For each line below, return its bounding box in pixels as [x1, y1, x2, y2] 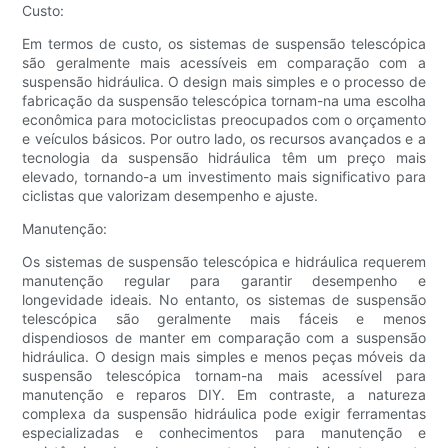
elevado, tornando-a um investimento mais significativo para [22, 168, 426, 186]
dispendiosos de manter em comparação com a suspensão [22, 329, 426, 347]
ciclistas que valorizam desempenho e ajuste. [22, 187, 319, 205]
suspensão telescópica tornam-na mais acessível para [22, 367, 426, 385]
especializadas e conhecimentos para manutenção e [22, 424, 426, 442]
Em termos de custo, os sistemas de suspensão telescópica [22, 35, 426, 53]
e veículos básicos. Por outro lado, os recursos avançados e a [22, 130, 426, 148]
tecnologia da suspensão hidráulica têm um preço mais [22, 149, 426, 167]
